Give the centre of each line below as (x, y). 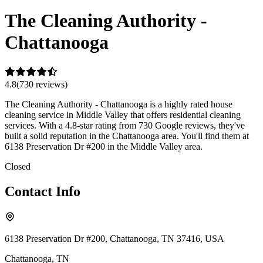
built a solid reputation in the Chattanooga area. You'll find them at (127, 136)
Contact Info (43, 191)
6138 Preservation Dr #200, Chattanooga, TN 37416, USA (114, 238)
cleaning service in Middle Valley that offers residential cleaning (123, 114)
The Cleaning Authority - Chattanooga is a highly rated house (119, 104)
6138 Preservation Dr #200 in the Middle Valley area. (104, 146)
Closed (18, 166)
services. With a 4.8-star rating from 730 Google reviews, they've (125, 125)
